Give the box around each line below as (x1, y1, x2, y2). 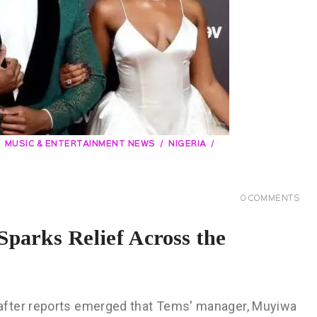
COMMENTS (248, 195, 300, 202)
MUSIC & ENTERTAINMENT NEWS (4, 141, 156, 149)
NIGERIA (168, 141, 207, 149)
